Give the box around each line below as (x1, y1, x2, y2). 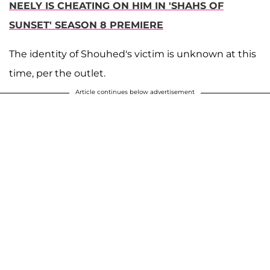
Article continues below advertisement (75, 87, 195, 96)
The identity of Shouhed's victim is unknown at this (9, 48, 256, 60)
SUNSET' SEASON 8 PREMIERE (9, 19, 163, 31)
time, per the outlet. (9, 67, 105, 79)
